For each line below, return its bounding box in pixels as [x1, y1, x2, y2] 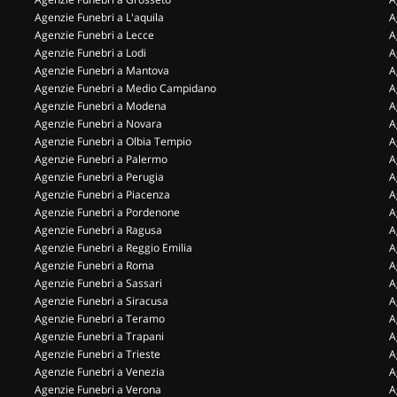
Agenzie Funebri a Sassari [35, 276, 162, 291]
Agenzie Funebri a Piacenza [35, 187, 170, 202]
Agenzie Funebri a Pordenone [35, 205, 180, 220]
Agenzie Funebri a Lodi [35, 45, 146, 60]
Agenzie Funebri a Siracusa [35, 293, 168, 308]
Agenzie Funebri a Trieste [35, 346, 160, 362]
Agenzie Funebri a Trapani [35, 329, 164, 344]
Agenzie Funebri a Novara [35, 116, 162, 131]
